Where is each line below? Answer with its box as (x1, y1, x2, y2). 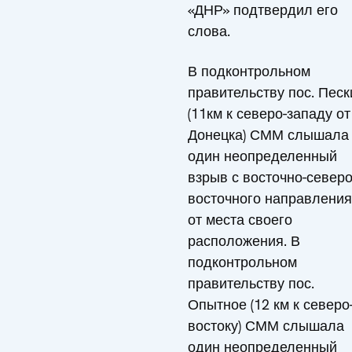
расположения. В (188, 232, 300, 250)
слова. (188, 22, 230, 40)
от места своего (188, 211, 292, 229)
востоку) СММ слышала (188, 317, 344, 335)
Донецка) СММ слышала (188, 126, 349, 144)
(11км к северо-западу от (188, 104, 350, 123)
